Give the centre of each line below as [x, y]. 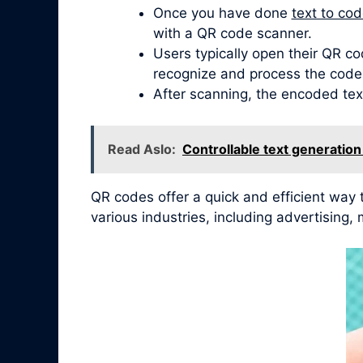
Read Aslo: [142, 149]
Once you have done [222, 13]
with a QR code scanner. [232, 34]
